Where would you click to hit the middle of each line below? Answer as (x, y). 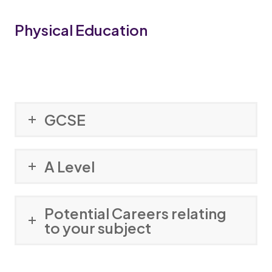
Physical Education (81, 29)
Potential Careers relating (135, 213)
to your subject (98, 227)
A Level (70, 166)
